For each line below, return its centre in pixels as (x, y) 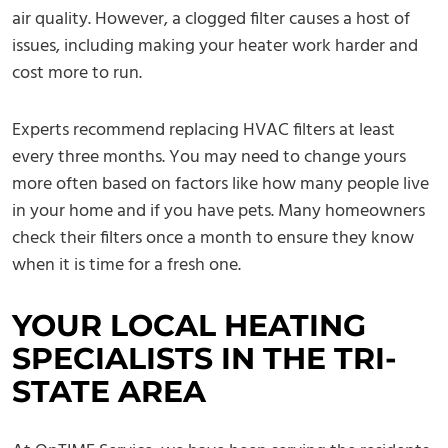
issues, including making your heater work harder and (215, 47)
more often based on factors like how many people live (220, 185)
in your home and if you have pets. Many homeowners (218, 212)
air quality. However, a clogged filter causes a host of (211, 20)
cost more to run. (77, 74)
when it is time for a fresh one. (126, 266)
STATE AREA (109, 392)
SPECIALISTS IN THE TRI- (204, 359)
